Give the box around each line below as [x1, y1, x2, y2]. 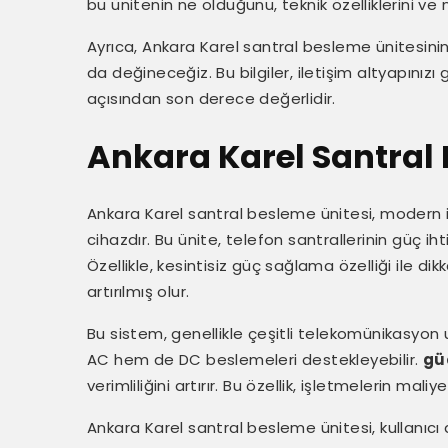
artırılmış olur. [87, 281, 190, 302]
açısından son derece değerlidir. [87, 88, 336, 109]
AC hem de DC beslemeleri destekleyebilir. [87, 349, 423, 370]
